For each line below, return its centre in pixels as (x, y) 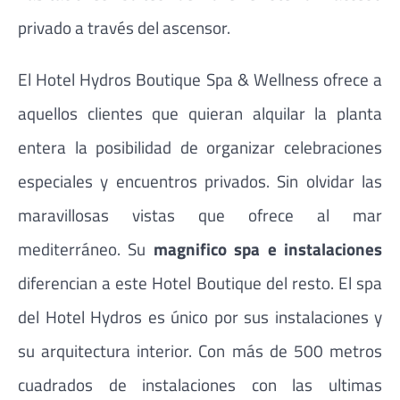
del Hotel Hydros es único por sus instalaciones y (200, 316)
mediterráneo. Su (86, 248)
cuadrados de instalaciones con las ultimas (200, 384)
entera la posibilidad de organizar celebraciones (200, 146)
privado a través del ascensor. (124, 28)
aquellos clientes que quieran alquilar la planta (200, 112)
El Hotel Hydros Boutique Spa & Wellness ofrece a (200, 79)
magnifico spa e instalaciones (268, 248)
